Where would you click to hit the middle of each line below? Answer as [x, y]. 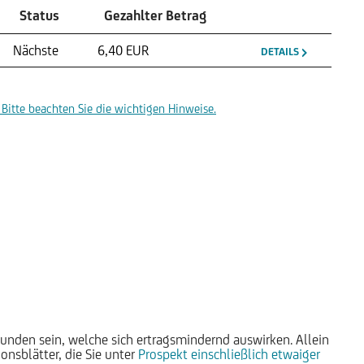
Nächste [36, 51]
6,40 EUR [123, 51]
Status [39, 16]
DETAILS [281, 52]
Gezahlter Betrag [155, 16]
